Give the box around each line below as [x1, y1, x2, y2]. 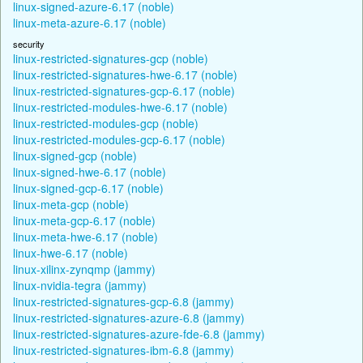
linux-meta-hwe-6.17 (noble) [13, 228, 158, 245]
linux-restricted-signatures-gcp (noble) [13, 49, 208, 66]
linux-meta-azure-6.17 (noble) [13, 14, 166, 31]
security [13, 36, 45, 50]
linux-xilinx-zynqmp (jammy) [13, 260, 156, 277]
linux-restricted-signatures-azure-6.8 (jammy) [13, 309, 245, 326]
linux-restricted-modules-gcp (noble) [13, 114, 199, 131]
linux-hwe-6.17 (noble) [13, 244, 128, 261]
